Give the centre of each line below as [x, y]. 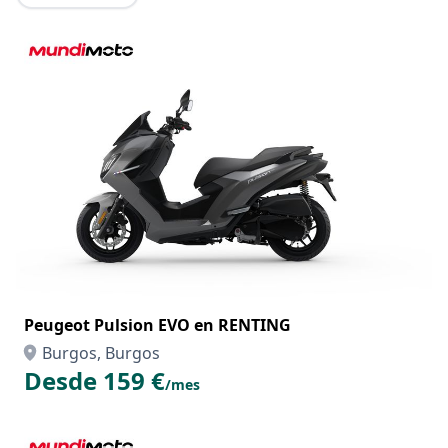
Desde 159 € [94, 380]
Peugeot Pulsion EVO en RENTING [157, 325]
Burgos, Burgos [101, 353]
